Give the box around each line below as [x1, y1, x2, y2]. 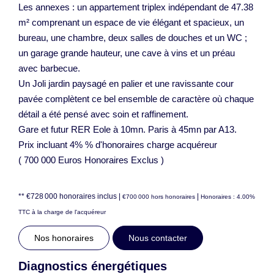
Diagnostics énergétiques [18, 259, 167, 273]
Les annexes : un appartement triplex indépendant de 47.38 [18, 1, 253, 12]
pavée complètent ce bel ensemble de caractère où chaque [18, 93, 254, 104]
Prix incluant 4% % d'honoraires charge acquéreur [18, 139, 217, 150]
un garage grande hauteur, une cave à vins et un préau [18, 47, 235, 58]
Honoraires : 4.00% [201, 193, 255, 200]
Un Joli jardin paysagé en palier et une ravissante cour [18, 78, 234, 89]
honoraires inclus [59, 191, 119, 201]
